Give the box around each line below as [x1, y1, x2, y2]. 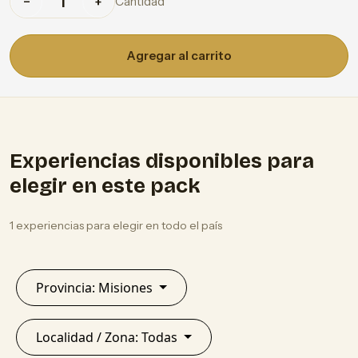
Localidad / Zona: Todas [141, 328, 181, 347]
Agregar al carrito [126, 48, 232, 64]
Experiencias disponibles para [10, 149, 314, 174]
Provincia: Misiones [98, 279, 156, 297]
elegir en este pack [10, 173, 201, 199]
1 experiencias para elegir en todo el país [10, 218, 222, 233]
